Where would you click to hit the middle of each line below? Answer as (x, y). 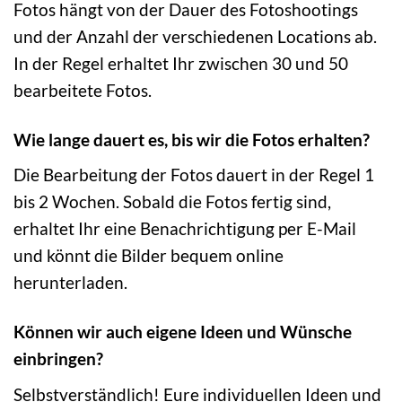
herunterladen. (70, 283)
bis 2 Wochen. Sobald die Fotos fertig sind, (172, 202)
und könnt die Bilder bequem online (149, 256)
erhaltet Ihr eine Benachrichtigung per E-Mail (185, 229)
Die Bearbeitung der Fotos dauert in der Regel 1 (194, 175)
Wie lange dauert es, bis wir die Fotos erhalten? (192, 139)
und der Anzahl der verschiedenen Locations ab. (195, 36)
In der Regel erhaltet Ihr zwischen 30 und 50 (181, 63)
